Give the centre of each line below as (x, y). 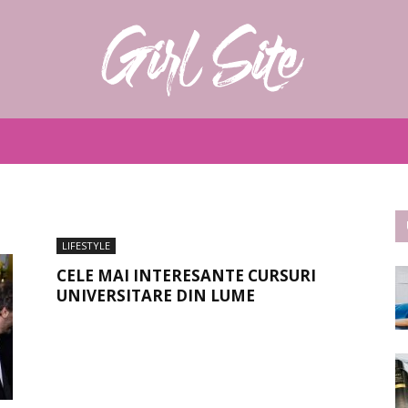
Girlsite (223, 160)
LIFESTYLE (86, 245)
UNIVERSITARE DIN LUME (156, 296)
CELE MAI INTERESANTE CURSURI (186, 275)
